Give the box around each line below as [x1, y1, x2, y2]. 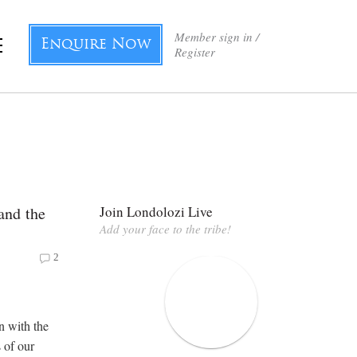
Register [175, 44, 215, 60]
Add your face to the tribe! [100, 220, 231, 237]
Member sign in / [175, 29, 259, 45]
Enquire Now [41, 37, 151, 53]
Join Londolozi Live [100, 202, 213, 221]
